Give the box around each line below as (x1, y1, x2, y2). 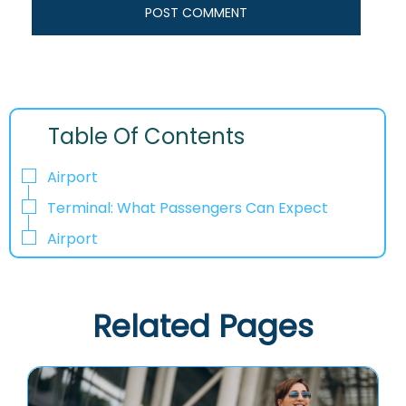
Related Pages (92, 304, 314, 348)
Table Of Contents (48, 121, 246, 152)
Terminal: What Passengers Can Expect (47, 197, 328, 218)
